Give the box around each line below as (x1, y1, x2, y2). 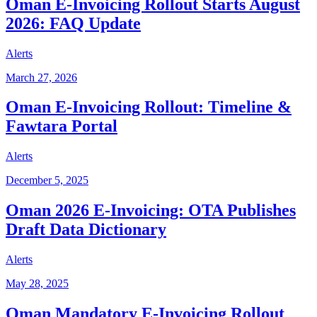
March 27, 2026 (6, 71, 77, 83)
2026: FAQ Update (6, 13, 141, 33)
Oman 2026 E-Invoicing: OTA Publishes (6, 201, 296, 220)
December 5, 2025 (6, 174, 88, 187)
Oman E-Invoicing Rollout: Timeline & (6, 98, 292, 117)
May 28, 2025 (6, 277, 69, 290)
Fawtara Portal (6, 117, 117, 136)
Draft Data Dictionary (6, 220, 166, 239)
